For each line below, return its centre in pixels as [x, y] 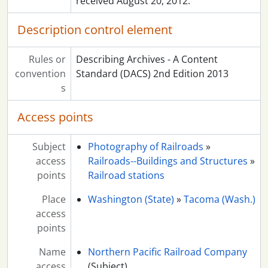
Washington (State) [131, 200]
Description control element [95, 30]
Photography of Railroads [145, 147]
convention [40, 74]
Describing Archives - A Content [147, 60]
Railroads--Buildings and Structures [167, 161]
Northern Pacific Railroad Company [167, 252]
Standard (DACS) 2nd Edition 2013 [152, 74]
